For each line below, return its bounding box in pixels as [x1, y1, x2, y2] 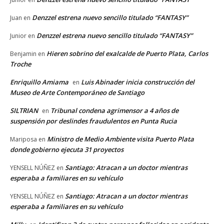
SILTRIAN [10, 105, 38, 115]
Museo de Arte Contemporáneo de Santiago [10, 87, 144, 97]
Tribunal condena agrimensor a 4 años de [50, 105, 178, 115]
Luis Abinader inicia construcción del [81, 77, 194, 86]
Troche [10, 59, 31, 68]
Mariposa [10, 134, 37, 143]
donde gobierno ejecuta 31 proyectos [10, 144, 123, 154]
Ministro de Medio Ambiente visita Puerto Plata [47, 134, 194, 143]
